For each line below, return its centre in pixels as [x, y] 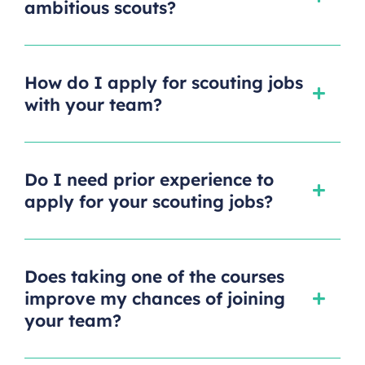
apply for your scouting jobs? [149, 201]
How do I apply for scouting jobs [164, 82]
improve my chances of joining [155, 298]
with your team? [93, 104]
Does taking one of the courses [154, 276]
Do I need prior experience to [149, 179]
